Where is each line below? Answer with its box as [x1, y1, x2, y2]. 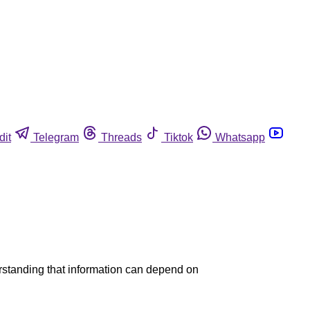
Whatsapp [215, 131, 265, 143]
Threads [101, 131, 142, 143]
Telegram [33, 131, 79, 143]
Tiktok [164, 131, 193, 143]
